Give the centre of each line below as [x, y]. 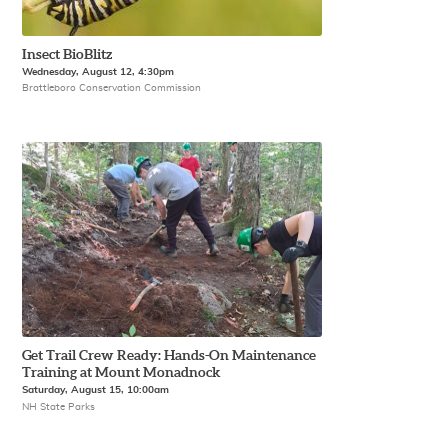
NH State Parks [59, 406]
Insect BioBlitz [67, 54]
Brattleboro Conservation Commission [112, 88]
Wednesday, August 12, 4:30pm [98, 71]
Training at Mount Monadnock [121, 373]
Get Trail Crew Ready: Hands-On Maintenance [169, 356]
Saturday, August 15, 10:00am [96, 390]
